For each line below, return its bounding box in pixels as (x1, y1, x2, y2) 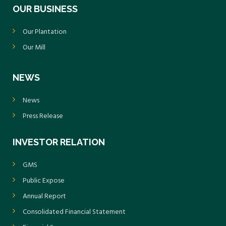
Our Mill (23, 42, 45, 54)
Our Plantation (23, 26, 67, 38)
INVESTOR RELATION (13, 137, 105, 148)
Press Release (23, 110, 63, 123)
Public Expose (23, 175, 65, 187)
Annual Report (23, 191, 66, 203)
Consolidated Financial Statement (23, 206, 126, 218)
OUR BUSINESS (13, 4, 78, 15)
